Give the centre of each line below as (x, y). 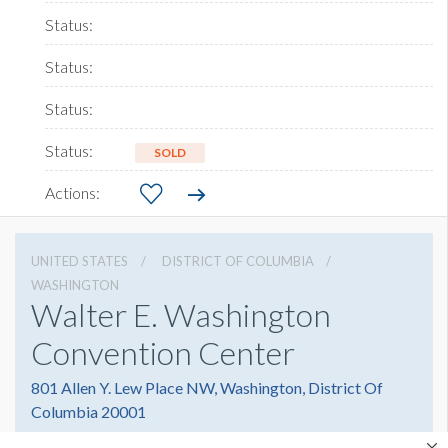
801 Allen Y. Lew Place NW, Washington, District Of (207, 388)
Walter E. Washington (181, 315)
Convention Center (163, 353)
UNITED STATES (79, 261)
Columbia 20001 (88, 412)
